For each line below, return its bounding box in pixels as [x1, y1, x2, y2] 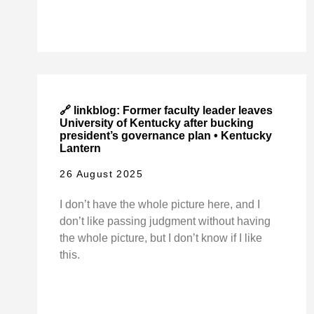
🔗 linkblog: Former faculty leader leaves [60, 104, 273, 117]
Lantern [60, 142, 102, 155]
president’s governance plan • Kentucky [60, 130, 273, 142]
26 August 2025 [60, 168, 143, 179]
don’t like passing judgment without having [60, 214, 271, 227]
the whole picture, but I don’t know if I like [60, 231, 263, 244]
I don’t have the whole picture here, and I [60, 198, 261, 210]
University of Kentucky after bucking [60, 117, 254, 130]
